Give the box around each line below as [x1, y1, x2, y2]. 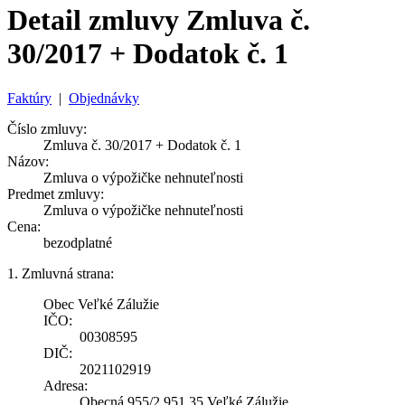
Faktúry [7, 89, 52, 106]
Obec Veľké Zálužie [43, 296, 159, 312]
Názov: [7, 153, 49, 169]
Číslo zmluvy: [7, 120, 87, 137]
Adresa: [43, 377, 88, 393]
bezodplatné [43, 234, 112, 250]
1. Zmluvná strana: [7, 265, 114, 281]
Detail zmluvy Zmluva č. [7, 4, 310, 37]
